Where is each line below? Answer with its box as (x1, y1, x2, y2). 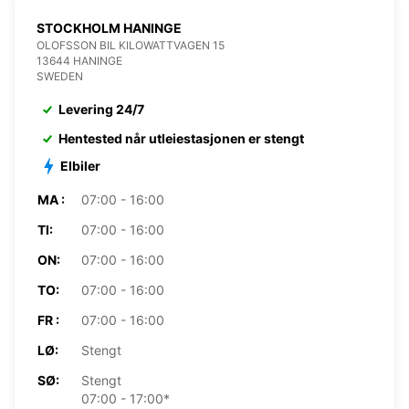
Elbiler (60, 157, 100, 173)
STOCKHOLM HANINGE (37, 19, 182, 36)
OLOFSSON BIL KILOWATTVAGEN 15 (37, 37, 225, 52)
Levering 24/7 (58, 100, 144, 117)
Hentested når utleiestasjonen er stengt (58, 130, 304, 146)
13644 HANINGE (37, 53, 122, 68)
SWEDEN (37, 68, 83, 83)
